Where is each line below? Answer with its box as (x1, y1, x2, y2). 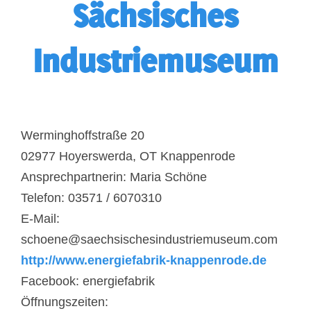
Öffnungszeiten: (21, 295, 108, 309)
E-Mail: (21, 212, 60, 226)
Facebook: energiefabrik (21, 274, 155, 288)
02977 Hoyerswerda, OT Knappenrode (21, 149, 235, 163)
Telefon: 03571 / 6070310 (21, 191, 162, 205)
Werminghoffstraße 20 (21, 128, 144, 142)
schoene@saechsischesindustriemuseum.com (21, 233, 278, 246)
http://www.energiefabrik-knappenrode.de (21, 253, 267, 267)
